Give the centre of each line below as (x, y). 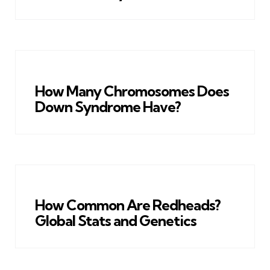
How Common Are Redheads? (128, 205)
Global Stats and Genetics (116, 220)
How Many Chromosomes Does (132, 91)
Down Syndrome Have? (108, 106)
